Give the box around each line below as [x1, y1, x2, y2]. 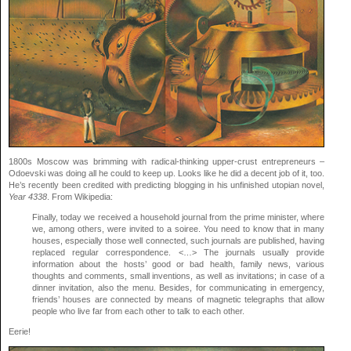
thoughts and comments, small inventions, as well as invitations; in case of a [32, 270, 325, 280]
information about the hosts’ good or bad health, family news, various [32, 259, 325, 269]
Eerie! [9, 326, 31, 336]
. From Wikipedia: [47, 191, 113, 201]
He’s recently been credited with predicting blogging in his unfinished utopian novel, [9, 179, 325, 190]
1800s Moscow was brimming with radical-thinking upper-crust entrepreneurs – [9, 156, 325, 166]
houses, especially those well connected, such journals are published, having [32, 235, 325, 245]
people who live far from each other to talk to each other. [32, 306, 244, 316]
